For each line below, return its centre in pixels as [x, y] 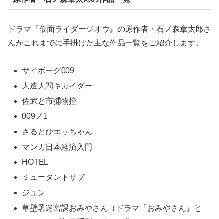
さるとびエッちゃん [57, 131]
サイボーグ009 [48, 70]
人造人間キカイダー [57, 86]
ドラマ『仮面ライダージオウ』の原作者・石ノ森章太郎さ [109, 29]
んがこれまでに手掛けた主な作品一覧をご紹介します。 [106, 43]
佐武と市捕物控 [50, 101]
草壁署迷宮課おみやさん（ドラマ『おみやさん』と [112, 208]
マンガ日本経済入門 [57, 147]
